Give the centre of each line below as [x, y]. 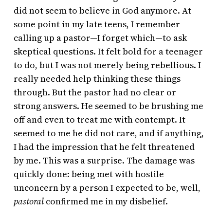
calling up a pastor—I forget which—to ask [100, 38]
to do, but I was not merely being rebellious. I [107, 65]
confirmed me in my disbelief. [106, 201]
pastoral [29, 201]
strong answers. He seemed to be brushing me [109, 106]
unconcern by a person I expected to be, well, [107, 188]
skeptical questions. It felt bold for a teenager [108, 52]
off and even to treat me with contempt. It [100, 120]
